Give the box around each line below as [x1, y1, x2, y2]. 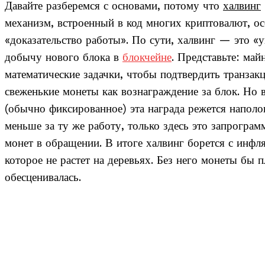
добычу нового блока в [5, 51, 122, 64]
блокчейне [122, 51, 172, 64]
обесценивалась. [5, 171, 81, 185]
